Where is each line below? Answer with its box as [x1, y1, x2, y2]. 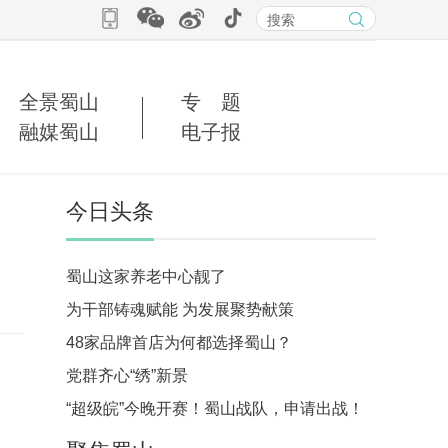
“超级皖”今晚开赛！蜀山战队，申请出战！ [66, 400, 364, 417]
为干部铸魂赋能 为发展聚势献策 [66, 301, 294, 318]
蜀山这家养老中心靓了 [66, 268, 226, 285]
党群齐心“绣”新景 [66, 367, 188, 384]
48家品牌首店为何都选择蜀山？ [66, 334, 292, 351]
